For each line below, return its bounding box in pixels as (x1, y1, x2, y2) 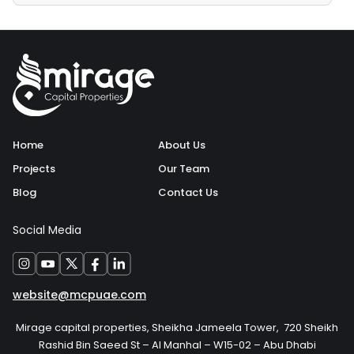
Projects (13, 161, 55, 177)
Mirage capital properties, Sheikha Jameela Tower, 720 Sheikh (16, 320, 338, 336)
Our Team (157, 161, 209, 177)
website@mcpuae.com (13, 287, 146, 303)
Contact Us (157, 185, 218, 201)
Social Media (13, 222, 81, 239)
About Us (157, 137, 205, 153)
